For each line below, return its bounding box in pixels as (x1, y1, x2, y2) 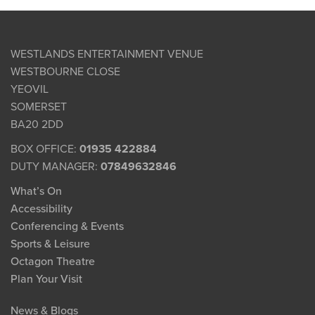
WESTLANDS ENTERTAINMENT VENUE (11, 47, 203, 62)
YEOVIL (11, 82, 49, 97)
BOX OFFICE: (11, 142, 79, 157)
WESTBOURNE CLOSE (11, 65, 120, 79)
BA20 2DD (11, 117, 63, 132)
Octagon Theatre (11, 255, 95, 269)
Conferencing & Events (11, 219, 124, 234)
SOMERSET (11, 100, 67, 115)
